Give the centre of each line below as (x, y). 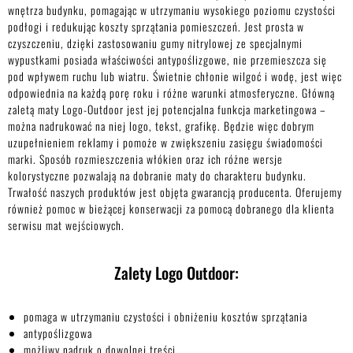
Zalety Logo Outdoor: (176, 273)
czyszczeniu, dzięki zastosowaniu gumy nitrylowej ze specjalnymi (155, 43)
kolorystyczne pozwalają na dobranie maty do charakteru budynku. (157, 176)
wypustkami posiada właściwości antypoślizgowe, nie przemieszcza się (167, 60)
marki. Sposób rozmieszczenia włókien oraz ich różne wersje (145, 159)
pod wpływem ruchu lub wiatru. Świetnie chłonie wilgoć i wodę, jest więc (175, 76)
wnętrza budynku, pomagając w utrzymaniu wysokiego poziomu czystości (172, 10)
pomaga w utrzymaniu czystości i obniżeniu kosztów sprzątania (165, 317)
